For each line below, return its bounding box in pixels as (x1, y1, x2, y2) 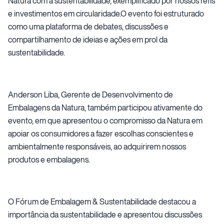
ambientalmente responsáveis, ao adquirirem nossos (8, 140, 186, 152)
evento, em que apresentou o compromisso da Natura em (8, 114, 202, 126)
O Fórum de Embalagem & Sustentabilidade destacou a (8, 195, 196, 207)
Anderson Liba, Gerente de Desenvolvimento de (8, 88, 173, 100)
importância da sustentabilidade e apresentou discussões (8, 208, 202, 220)
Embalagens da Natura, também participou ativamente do (8, 101, 202, 113)
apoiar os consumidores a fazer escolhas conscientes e (8, 127, 193, 139)
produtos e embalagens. (8, 153, 90, 165)
